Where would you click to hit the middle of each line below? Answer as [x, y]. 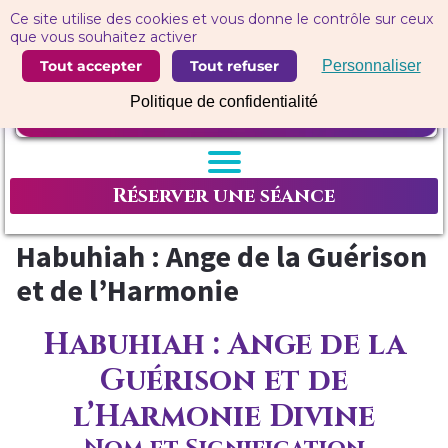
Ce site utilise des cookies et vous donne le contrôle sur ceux [221, 19]
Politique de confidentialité [224, 101]
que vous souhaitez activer [103, 37]
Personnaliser [371, 65]
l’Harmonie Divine [224, 417]
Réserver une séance [224, 196]
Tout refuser [234, 66]
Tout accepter [90, 66]
